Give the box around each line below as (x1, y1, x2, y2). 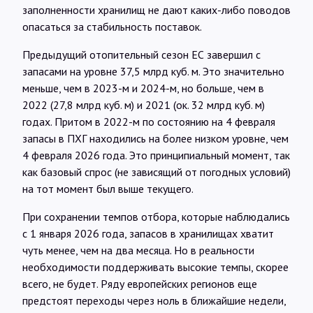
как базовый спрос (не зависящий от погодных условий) (22, 164, 291, 179)
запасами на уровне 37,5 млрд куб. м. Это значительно (22, 64, 284, 78)
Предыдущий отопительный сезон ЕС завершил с (22, 47, 261, 61)
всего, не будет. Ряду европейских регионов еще (22, 276, 257, 291)
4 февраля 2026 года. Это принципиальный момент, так (22, 147, 290, 162)
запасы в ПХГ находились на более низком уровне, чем (22, 131, 289, 145)
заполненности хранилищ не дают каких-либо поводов (22, 2, 291, 17)
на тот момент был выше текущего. (22, 181, 194, 196)
